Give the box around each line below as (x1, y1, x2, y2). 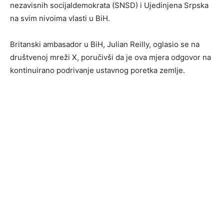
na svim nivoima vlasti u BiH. (10, 13, 110, 23)
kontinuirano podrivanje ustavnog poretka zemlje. (10, 65, 185, 75)
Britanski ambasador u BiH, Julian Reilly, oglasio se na (10, 39, 199, 49)
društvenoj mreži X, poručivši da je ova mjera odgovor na (10, 52, 211, 62)
